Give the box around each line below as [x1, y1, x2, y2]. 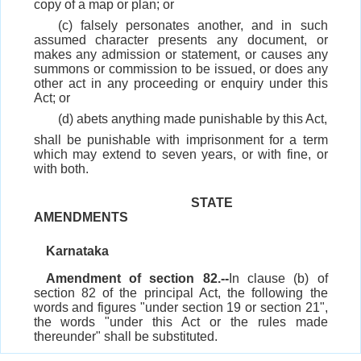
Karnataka [45, 244, 109, 259]
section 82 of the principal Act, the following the [33, 286, 328, 301]
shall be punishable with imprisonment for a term [33, 133, 328, 147]
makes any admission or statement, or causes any [33, 48, 328, 62]
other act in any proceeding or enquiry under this [33, 77, 328, 91]
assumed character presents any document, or [33, 33, 328, 48]
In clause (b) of [228, 272, 328, 286]
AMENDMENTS [33, 210, 128, 225]
